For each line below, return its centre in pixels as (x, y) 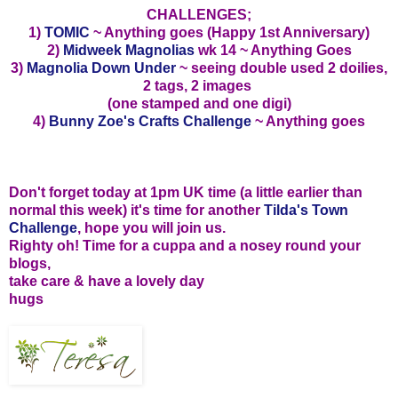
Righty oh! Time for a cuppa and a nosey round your (185, 245)
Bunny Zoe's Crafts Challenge (150, 121)
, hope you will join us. (153, 227)
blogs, (30, 263)
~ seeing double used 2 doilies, (282, 68)
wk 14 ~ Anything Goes (275, 50)
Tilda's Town (306, 210)
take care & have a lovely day (107, 281)
